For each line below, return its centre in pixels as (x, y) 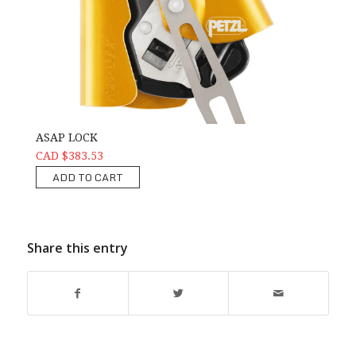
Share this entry (77, 248)
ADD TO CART (87, 177)
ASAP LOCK (66, 137)
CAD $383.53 (69, 155)
